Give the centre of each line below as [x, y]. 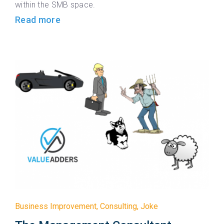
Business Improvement [56, 206]
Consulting [118, 206]
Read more [38, 20]
